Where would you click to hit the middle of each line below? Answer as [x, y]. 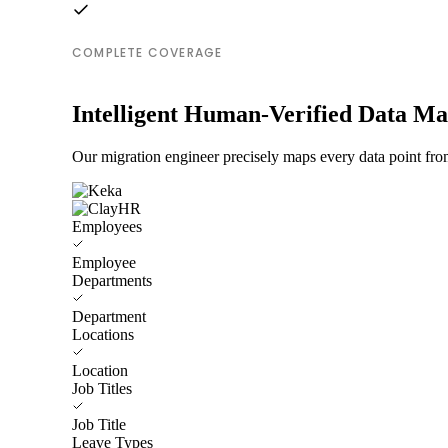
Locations [103, 334]
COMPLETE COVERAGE [147, 52]
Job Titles [102, 388]
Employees [107, 226]
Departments [112, 280]
